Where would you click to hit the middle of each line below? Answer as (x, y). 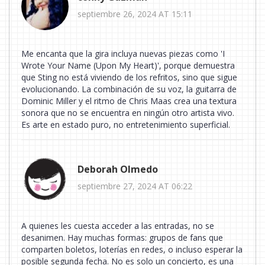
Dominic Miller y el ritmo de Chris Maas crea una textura (129, 101)
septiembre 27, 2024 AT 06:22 (135, 186)
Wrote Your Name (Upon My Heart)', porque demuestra (128, 65)
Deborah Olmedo (118, 169)
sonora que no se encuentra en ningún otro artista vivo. (128, 112)
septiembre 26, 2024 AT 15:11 (135, 14)
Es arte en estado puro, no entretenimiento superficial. (126, 124)
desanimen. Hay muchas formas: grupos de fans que (122, 237)
